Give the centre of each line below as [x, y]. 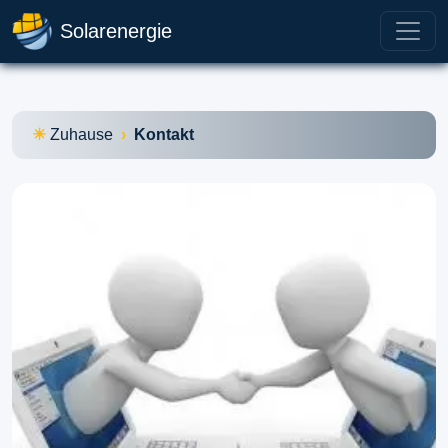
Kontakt [164, 134]
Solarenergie [116, 31]
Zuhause [81, 134]
